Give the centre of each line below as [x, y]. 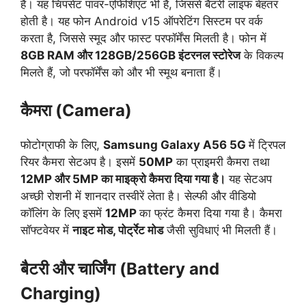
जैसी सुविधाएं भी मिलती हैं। [220, 230]
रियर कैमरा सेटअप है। [68, 162]
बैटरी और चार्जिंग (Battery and [120, 268]
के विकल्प [262, 55]
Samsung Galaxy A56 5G [175, 145]
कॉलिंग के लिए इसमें [63, 213]
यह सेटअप [249, 179]
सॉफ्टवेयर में [46, 230]
